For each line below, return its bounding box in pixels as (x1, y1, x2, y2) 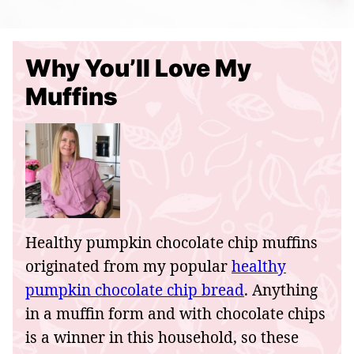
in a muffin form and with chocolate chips (25, 303, 326, 324)
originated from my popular (25, 255, 232, 277)
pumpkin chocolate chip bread (25, 279, 244, 300)
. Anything (244, 279, 318, 300)
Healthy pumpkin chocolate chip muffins (25, 232, 318, 253)
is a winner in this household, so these (25, 326, 299, 348)
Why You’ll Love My (25, 53, 251, 82)
